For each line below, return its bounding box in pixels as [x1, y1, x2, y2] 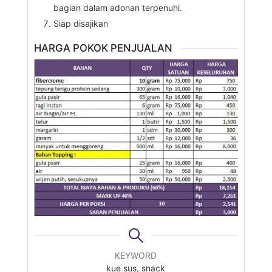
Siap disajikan [53, 18, 108, 29]
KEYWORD [115, 250, 157, 260]
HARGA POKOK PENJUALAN [33, 41, 172, 54]
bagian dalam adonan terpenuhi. [53, 2, 182, 13]
